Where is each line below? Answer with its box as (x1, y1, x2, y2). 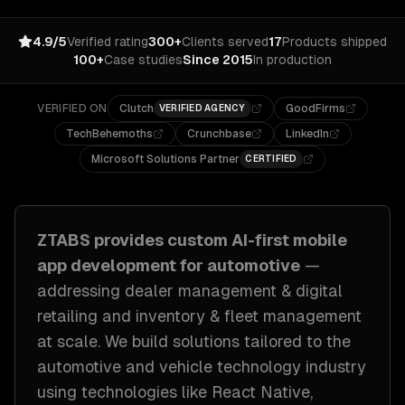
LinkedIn (285, 127, 329, 140)
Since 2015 (183, 52, 253, 67)
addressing (37, 281, 125, 300)
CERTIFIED (245, 154, 297, 164)
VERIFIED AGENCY (158, 103, 246, 113)
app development (37, 256, 176, 275)
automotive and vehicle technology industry (37, 357, 366, 376)
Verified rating (67, 34, 148, 49)
